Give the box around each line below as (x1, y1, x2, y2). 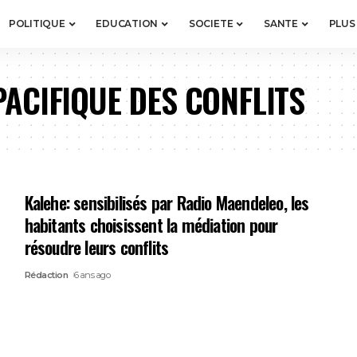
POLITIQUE (8, 18, 65, 29)
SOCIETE (188, 18, 233, 29)
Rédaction (24, 269, 69, 280)
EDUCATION (96, 18, 159, 29)
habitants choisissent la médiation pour (24, 212, 278, 237)
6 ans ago (73, 269, 111, 280)
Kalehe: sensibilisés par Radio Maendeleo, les (24, 190, 309, 215)
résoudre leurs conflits (24, 234, 169, 260)
